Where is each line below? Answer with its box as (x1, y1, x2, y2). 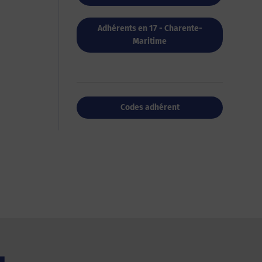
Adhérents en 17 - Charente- (97, 23, 202, 33)
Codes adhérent (120, 102, 180, 112)
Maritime (133, 36, 167, 46)
